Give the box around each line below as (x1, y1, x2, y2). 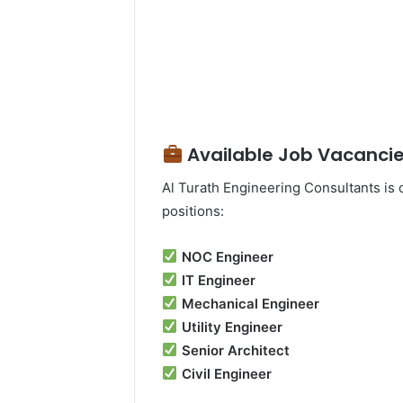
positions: (162, 201, 225, 219)
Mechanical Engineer (177, 294, 319, 312)
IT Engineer (177, 271, 255, 289)
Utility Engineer (177, 318, 282, 336)
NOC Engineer (177, 247, 273, 265)
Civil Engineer (177, 364, 272, 382)
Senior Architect (177, 341, 290, 359)
